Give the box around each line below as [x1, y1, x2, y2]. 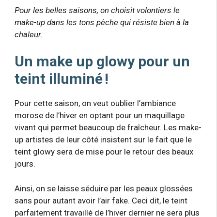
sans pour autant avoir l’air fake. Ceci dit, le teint [15, 195, 187, 205]
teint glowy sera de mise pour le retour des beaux [15, 147, 193, 156]
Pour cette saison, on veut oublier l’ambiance [15, 98, 176, 108]
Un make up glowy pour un [15, 53, 190, 70]
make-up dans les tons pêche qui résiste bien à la [15, 17, 189, 27]
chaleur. [15, 29, 43, 39]
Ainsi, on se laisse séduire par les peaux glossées [15, 183, 193, 193]
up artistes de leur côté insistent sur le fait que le [15, 135, 192, 144]
